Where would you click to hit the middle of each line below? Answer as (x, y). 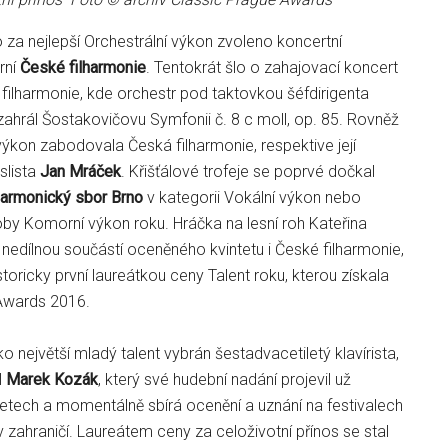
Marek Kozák (52, 379)
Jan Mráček (80, 171)
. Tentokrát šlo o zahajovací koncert (272, 67)
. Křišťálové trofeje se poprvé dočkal (248, 171)
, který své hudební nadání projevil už (224, 379)
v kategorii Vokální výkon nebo (252, 197)
